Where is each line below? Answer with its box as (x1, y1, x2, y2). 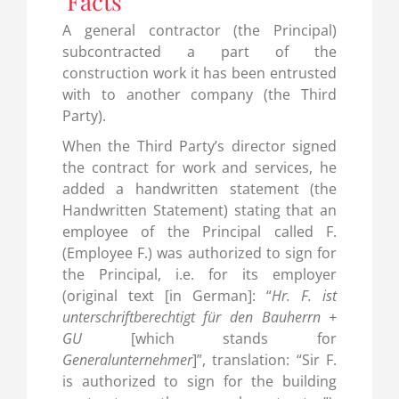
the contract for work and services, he (61, 157, 338, 177)
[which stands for (130, 328, 338, 348)
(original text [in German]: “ (61, 285, 273, 305)
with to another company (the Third (61, 84, 338, 104)
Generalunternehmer (61, 349, 192, 370)
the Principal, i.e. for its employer (61, 264, 338, 284)
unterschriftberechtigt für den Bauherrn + (61, 306, 338, 327)
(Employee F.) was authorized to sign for (61, 242, 338, 263)
